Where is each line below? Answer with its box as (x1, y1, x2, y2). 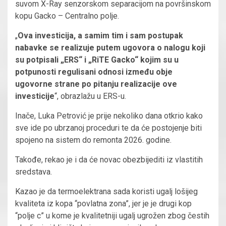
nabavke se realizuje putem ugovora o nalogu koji (15, 43, 205, 53)
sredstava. (15, 167, 52, 177)
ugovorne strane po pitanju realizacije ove (15, 79, 177, 89)
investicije (15, 91, 54, 101)
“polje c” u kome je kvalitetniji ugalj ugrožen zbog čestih (15, 211, 209, 221)
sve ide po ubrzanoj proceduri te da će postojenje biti (15, 123, 202, 133)
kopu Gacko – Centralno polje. (15, 11, 119, 21)
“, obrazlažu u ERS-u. (54, 91, 126, 101)
